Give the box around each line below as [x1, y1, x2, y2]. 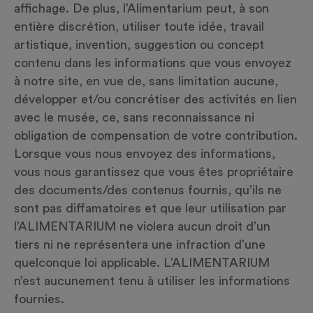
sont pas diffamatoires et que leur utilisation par [14, 202, 286, 214]
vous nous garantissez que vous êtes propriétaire [14, 166, 293, 178]
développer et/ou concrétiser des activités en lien [14, 93, 297, 105]
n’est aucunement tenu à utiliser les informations [14, 275, 290, 287]
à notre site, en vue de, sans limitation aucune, [14, 75, 278, 87]
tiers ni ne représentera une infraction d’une [14, 238, 265, 251]
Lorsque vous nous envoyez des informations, [14, 147, 275, 160]
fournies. [14, 293, 64, 305]
